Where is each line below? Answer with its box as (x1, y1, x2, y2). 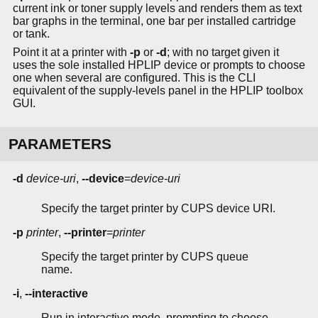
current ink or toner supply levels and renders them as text (13, 2, 302, 15)
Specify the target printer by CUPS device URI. (41, 202, 275, 215)
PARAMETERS (9, 136, 111, 153)
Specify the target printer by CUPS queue (41, 251, 248, 263)
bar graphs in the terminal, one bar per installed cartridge (13, 15, 296, 28)
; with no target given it (167, 46, 279, 59)
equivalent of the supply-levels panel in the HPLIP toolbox (13, 84, 303, 97)
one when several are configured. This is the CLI (13, 72, 256, 84)
